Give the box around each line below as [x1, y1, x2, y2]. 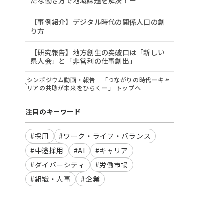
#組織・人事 [30, 173, 71, 184]
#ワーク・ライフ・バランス [59, 130, 151, 141]
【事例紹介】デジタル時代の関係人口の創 [30, 17, 165, 27]
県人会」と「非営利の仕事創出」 [30, 56, 137, 66]
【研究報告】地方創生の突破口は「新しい [30, 47, 165, 57]
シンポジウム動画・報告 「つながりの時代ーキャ [26, 75, 170, 84]
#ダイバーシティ [30, 159, 85, 169]
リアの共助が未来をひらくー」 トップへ [26, 83, 141, 92]
